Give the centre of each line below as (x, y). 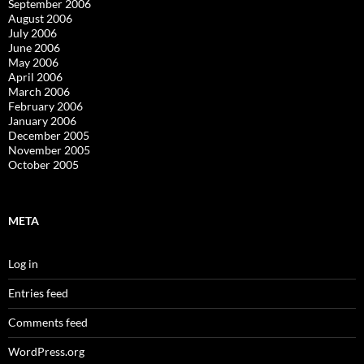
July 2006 (32, 33)
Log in (23, 264)
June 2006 (34, 48)
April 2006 (35, 77)
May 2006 (33, 62)
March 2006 (39, 91)
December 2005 (49, 135)
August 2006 (40, 18)
